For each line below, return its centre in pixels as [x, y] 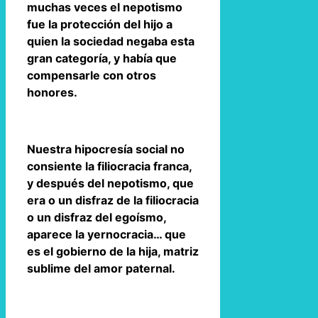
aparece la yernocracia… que [106, 234]
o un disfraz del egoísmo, [97, 217]
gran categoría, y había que [102, 58]
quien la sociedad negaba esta [111, 41]
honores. [52, 92]
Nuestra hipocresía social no [106, 149]
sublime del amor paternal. [101, 268]
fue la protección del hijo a [100, 24]
